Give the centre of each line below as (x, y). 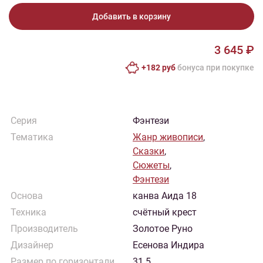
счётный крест (165, 212)
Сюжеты (151, 165)
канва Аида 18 (165, 196)
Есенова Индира (168, 245)
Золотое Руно (163, 229)
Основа (27, 196)
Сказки (149, 151)
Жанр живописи (168, 137)
